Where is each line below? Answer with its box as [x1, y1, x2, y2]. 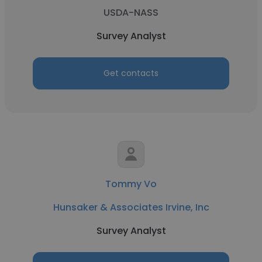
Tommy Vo [105, 177, 157, 191]
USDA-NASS [104, 6, 158, 19]
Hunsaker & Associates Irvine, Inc [53, 201, 209, 214]
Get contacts [104, 67, 158, 79]
